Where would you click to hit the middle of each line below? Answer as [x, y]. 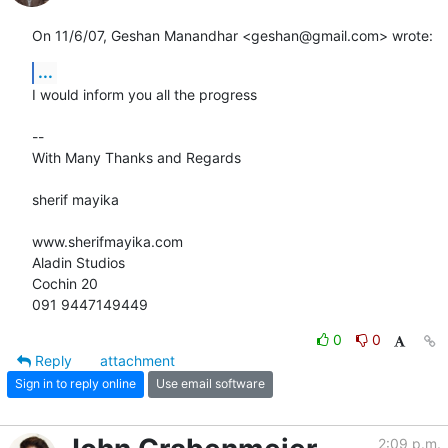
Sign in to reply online [75, 384]
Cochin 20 [65, 283]
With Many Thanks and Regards [136, 157]
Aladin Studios [78, 262]
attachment [137, 360]
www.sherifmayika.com [107, 241]
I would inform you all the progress [144, 94]
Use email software [210, 384]
